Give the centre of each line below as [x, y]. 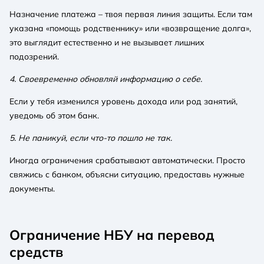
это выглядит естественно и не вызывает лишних [107, 42]
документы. [32, 188]
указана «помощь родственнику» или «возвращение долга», [130, 28]
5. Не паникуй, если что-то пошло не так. [91, 138]
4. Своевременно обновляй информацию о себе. [106, 79]
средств [36, 252]
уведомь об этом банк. [54, 115]
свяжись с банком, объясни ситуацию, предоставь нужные [127, 174]
